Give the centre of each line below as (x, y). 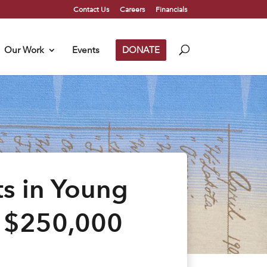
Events (86, 50)
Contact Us (91, 9)
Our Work (24, 50)
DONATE (141, 50)
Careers (132, 9)
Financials (171, 9)
